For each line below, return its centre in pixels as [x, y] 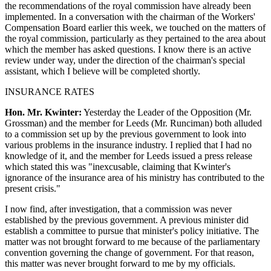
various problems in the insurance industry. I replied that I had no [128, 145]
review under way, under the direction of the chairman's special [125, 60]
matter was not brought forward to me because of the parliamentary [132, 241]
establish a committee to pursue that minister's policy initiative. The [132, 230]
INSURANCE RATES [50, 91]
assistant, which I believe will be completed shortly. [103, 71]
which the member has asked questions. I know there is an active [128, 49]
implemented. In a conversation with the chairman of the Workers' [130, 16]
